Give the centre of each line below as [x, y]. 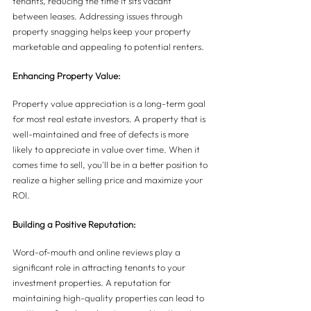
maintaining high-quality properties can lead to [109, 298]
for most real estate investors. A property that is [110, 119]
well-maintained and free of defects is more [102, 134]
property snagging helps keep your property [103, 32]
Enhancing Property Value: [67, 76]
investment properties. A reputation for [93, 283]
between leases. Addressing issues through [99, 16]
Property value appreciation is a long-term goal [110, 104]
